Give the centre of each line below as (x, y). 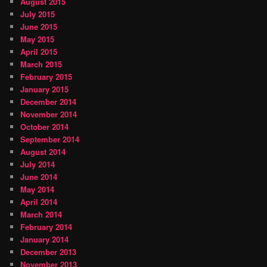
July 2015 (38, 14)
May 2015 (38, 39)
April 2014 (39, 202)
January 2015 (45, 89)
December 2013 (49, 252)
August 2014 (43, 152)
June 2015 (39, 27)
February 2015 (46, 77)
